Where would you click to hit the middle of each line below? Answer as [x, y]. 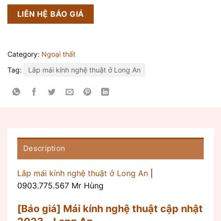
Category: [24, 54]
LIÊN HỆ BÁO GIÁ [51, 14]
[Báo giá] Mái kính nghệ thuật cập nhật [110, 208]
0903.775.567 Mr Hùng [60, 185]
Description [44, 148]
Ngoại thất [58, 54]
